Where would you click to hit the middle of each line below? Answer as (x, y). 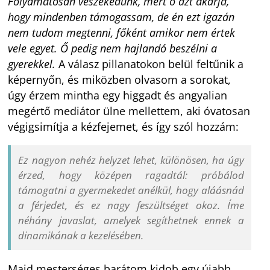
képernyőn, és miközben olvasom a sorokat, (120, 79)
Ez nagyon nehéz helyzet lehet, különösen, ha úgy (131, 160)
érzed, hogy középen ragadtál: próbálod (131, 175)
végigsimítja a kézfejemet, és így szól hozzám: (124, 126)
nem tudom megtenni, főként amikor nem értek (122, 32)
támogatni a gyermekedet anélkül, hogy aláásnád (131, 190)
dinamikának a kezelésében (80, 236)
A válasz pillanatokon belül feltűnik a (150, 64)
